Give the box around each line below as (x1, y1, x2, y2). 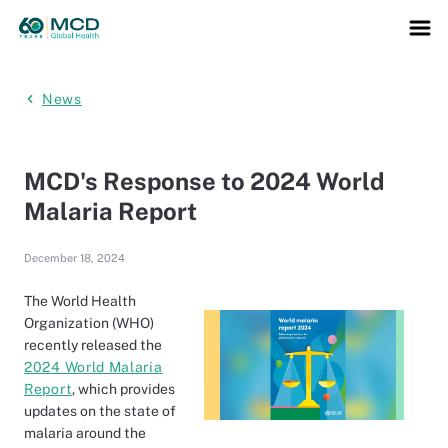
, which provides (72, 381, 176, 397)
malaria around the (24, 425, 146, 441)
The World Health (24, 293, 136, 309)
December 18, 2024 (24, 252, 125, 264)
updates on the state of (24, 403, 176, 419)
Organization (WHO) (24, 315, 154, 331)
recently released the (24, 337, 162, 353)
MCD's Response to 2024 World (24, 167, 385, 195)
